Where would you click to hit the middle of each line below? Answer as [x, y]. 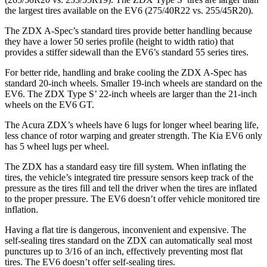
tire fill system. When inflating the [181, 166]
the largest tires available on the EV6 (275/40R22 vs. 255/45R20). [129, 10]
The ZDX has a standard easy [61, 166]
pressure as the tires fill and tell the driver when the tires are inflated [131, 188]
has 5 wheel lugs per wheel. [57, 146]
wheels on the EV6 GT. [49, 104]
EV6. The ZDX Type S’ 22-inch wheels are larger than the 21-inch [131, 94]
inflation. [21, 209]
